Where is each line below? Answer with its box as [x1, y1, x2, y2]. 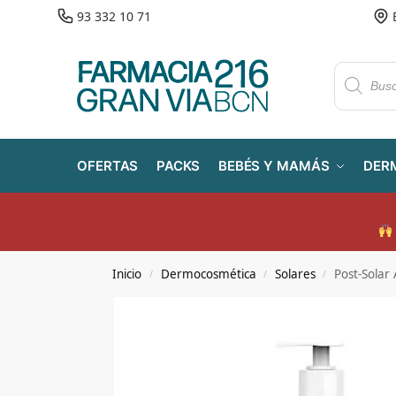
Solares [274, 266, 316, 282]
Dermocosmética [160, 266, 256, 282]
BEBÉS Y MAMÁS [217, 157, 330, 174]
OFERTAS [77, 157, 139, 174]
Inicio [112, 266, 142, 282]
